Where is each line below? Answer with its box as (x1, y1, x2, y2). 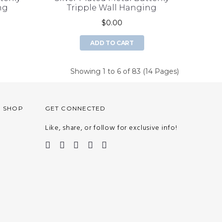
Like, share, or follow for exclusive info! (45, 122, 177, 134)
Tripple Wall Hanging (67, 3, 157, 13)
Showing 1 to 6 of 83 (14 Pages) (70, 67, 179, 76)
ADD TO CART (90, 39, 134, 47)
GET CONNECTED (45, 105, 106, 112)
